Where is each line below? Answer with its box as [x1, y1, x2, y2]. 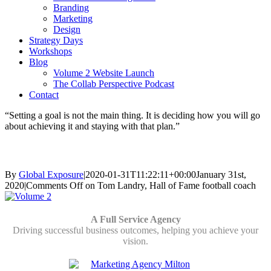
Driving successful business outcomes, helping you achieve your [13, 225, 258, 235]
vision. [123, 236, 148, 246]
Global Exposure [19, 169, 83, 180]
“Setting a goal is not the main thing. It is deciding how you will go [5, 110, 260, 120]
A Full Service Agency [90, 214, 181, 224]
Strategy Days [29, 35, 83, 45]
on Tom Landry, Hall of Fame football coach [83, 180, 256, 191]
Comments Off [26, 180, 83, 191]
